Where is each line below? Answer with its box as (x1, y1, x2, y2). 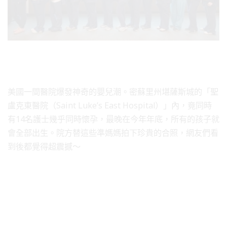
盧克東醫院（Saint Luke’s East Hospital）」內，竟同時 (8, 99, 212, 111)
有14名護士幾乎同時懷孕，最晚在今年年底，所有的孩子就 (8, 113, 219, 125)
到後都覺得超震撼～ (8, 140, 81, 152)
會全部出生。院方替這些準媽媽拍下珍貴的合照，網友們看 (8, 127, 218, 138)
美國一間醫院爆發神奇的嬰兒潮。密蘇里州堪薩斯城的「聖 (8, 86, 218, 97)
